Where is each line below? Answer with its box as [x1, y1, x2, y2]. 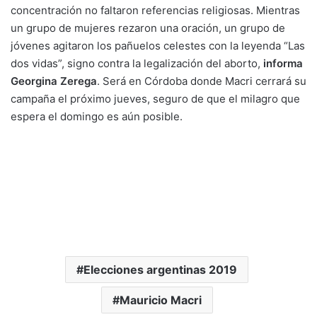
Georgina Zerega [11, 74, 97, 88]
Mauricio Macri [119, 293, 202, 307]
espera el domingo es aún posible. [11, 110, 183, 123]
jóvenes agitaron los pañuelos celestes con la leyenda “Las [11, 39, 305, 52]
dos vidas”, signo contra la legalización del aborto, [11, 57, 263, 70]
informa [263, 57, 303, 70]
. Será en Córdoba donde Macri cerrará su [97, 74, 306, 88]
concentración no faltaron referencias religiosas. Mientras [11, 4, 300, 17]
